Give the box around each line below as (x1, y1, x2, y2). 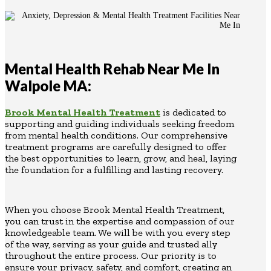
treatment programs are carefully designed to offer (5, 141, 227, 153)
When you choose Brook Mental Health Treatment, (5, 204, 224, 216)
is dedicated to (160, 106, 226, 119)
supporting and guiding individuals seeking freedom (5, 118, 234, 130)
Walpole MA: (5, 77, 91, 95)
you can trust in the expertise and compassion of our (5, 215, 235, 227)
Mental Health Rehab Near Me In (5, 60, 220, 78)
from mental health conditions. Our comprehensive (5, 129, 227, 142)
